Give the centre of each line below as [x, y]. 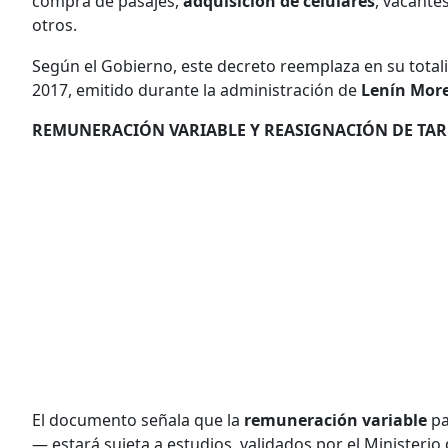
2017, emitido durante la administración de [196, 89]
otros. [54, 24]
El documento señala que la [138, 419]
